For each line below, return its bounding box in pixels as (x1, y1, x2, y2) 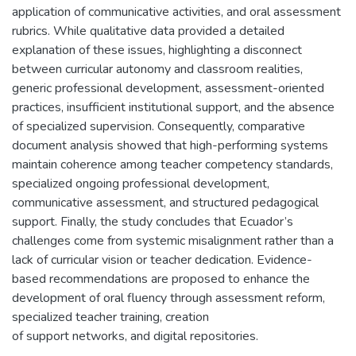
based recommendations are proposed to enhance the (12, 270, 310, 288)
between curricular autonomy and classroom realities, (12, 60, 303, 78)
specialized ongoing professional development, (12, 175, 269, 192)
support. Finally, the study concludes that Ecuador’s (12, 213, 293, 230)
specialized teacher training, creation (12, 308, 209, 326)
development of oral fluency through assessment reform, (12, 289, 325, 307)
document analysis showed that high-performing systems (12, 137, 328, 154)
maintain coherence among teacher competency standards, (12, 156, 333, 173)
